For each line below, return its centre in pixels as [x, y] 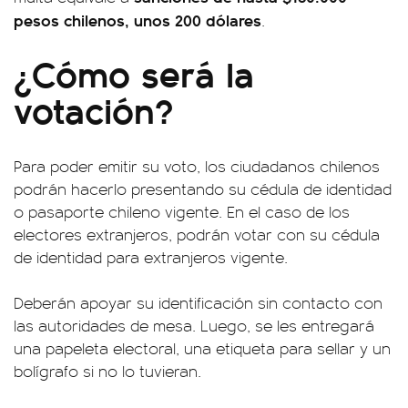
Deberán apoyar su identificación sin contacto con [198, 303]
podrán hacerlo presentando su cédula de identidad [203, 189]
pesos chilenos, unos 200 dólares [138, 20]
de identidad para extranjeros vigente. [151, 257]
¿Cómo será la [134, 73]
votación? [93, 109]
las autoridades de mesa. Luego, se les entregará [194, 326]
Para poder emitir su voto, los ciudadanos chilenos [197, 166]
